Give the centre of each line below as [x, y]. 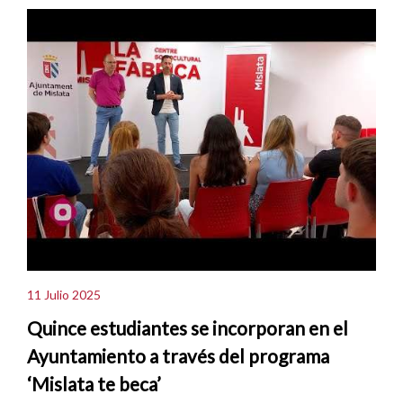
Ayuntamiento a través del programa [178, 356]
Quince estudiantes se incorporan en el [188, 328]
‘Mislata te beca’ [94, 384]
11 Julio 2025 [64, 294]
